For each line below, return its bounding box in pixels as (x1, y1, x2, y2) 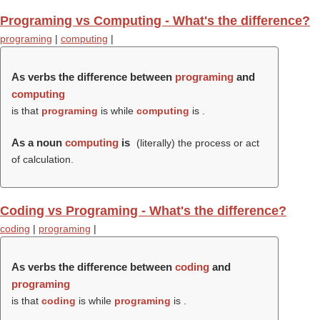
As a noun (11, 136, 65, 149)
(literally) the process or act (133, 137, 259, 149)
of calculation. (11, 154, 74, 165)
